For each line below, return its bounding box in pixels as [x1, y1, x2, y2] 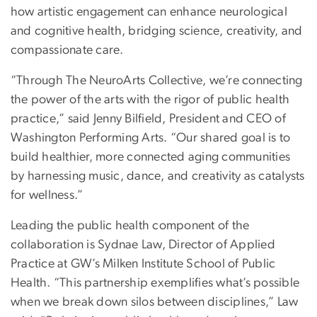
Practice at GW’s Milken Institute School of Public [11, 258, 276, 271]
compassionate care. [11, 44, 124, 57]
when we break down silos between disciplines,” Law [11, 296, 299, 309]
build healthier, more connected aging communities [11, 151, 291, 164]
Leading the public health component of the [11, 219, 250, 233]
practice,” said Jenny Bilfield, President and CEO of [11, 113, 286, 126]
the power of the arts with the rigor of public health [11, 93, 290, 107]
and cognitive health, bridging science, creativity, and [11, 25, 303, 38]
